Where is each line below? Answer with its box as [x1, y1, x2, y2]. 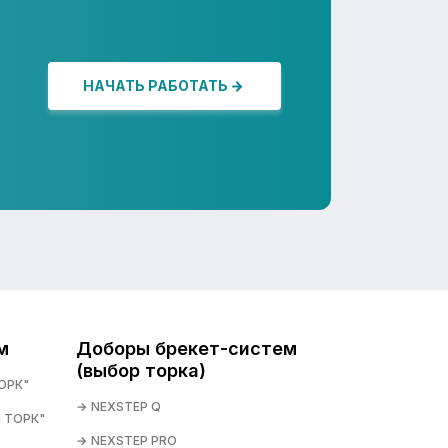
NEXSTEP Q [91, 399, 161, 414]
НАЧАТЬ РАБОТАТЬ [83, 77, 228, 94]
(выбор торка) [76, 360, 206, 381]
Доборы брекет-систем [76, 338, 297, 359]
